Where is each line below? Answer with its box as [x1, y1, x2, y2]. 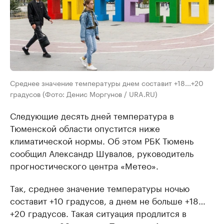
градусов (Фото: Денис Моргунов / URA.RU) [10, 87, 157, 99]
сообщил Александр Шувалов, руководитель [10, 145, 193, 159]
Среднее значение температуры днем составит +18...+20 [10, 76, 203, 88]
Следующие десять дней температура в [10, 108, 174, 121]
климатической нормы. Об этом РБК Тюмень [10, 133, 193, 146]
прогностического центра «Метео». [10, 158, 158, 171]
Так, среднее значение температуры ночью [10, 180, 189, 194]
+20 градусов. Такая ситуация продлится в [10, 205, 186, 219]
